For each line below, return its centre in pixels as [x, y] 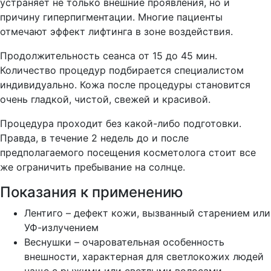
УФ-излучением [61, 227]
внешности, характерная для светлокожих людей [144, 256]
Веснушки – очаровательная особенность [124, 242]
